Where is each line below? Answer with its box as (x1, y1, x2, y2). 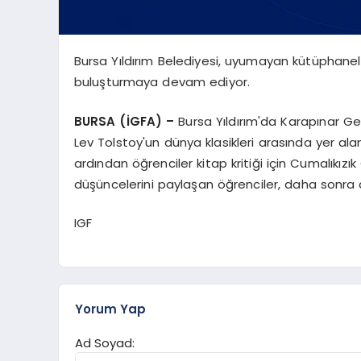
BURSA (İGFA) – (73, 112, 175, 130)
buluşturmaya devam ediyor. (73, 73, 251, 90)
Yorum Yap (75, 301, 146, 318)
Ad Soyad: (75, 334, 135, 352)
